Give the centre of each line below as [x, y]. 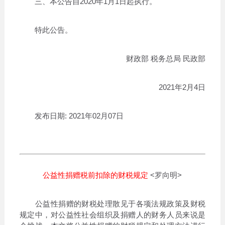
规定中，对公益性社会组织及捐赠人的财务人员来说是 [113, 214]
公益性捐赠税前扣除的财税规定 [96, 175]
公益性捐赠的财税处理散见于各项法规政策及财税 [113, 203]
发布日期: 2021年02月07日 [71, 116]
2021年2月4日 [182, 87]
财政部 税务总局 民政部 [166, 58]
